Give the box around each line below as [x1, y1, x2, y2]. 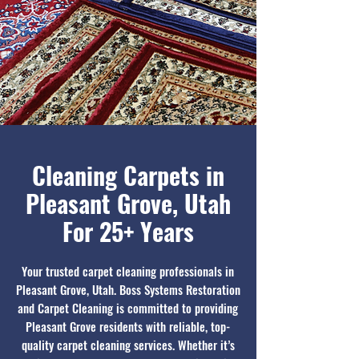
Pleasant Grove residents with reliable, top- [26, 317, 230, 335]
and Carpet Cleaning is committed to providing [18, 299, 238, 317]
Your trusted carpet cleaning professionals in [22, 262, 234, 280]
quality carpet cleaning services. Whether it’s [21, 336, 235, 353]
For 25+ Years [62, 213, 194, 249]
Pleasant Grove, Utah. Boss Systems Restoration [15, 280, 240, 298]
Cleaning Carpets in [31, 157, 224, 193]
